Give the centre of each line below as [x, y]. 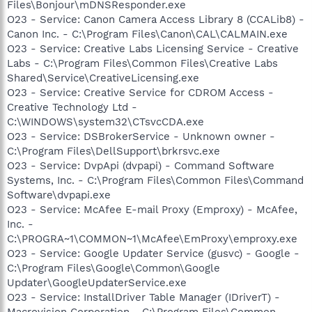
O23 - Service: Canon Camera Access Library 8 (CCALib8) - [156, 19]
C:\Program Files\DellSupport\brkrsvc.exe [114, 151]
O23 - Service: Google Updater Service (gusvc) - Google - [153, 253]
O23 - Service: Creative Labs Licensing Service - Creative [153, 48]
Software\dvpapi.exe [59, 195]
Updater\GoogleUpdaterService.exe [97, 282]
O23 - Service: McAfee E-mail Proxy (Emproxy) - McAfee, [152, 209]
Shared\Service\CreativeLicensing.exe [103, 78]
